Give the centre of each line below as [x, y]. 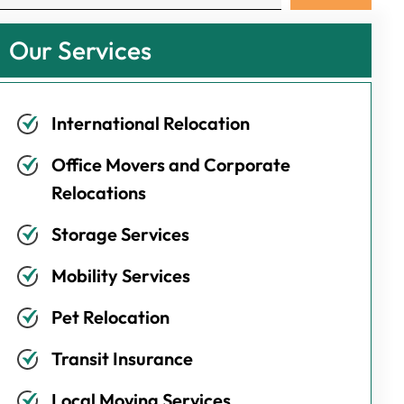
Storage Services [121, 234]
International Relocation [151, 123]
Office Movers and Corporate [171, 165]
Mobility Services [121, 275]
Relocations [99, 193]
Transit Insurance [123, 358]
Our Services [81, 50]
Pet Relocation [111, 317]
